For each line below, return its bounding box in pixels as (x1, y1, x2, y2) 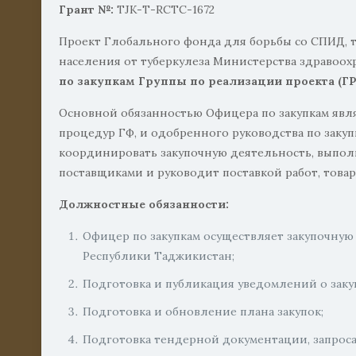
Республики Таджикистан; (83, 249, 235, 263)
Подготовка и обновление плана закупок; (83, 304, 324, 319)
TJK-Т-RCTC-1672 (114, 2, 215, 17)
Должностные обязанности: (59, 197, 230, 211)
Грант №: (59, 2, 114, 17)
